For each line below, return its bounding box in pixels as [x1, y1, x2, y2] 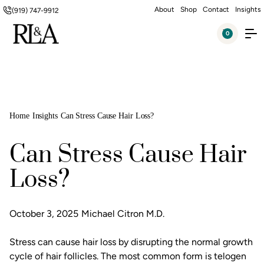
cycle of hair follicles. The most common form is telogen [9, 250, 246, 262]
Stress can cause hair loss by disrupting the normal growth [9, 236, 253, 247]
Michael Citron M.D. [81, 208, 164, 219]
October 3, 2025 [9, 208, 78, 219]
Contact [203, 5, 229, 14]
